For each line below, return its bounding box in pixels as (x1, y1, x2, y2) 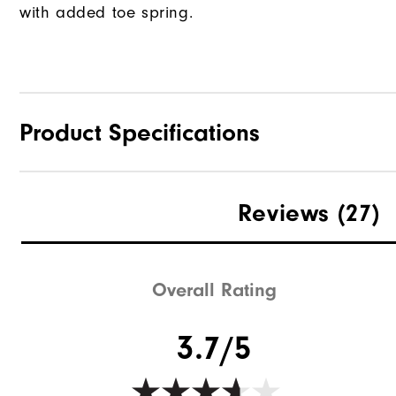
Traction (19, 199, 79, 218)
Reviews (237, 199, 330, 228)
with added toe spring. (19, 4, 194, 23)
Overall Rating (152, 278, 278, 301)
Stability (19, 235, 81, 255)
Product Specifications (19, 118, 260, 148)
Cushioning (19, 271, 103, 291)
